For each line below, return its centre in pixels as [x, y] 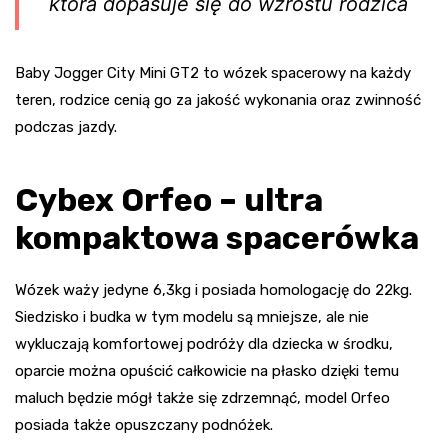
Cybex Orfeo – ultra [169, 199]
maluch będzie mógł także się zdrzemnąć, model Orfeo [202, 397]
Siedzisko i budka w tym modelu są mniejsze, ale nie [192, 316]
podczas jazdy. [66, 126]
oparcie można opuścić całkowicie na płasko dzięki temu [207, 370]
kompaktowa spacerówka [217, 237]
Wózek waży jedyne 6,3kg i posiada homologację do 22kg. [213, 289]
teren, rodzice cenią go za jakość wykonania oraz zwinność [218, 99]
